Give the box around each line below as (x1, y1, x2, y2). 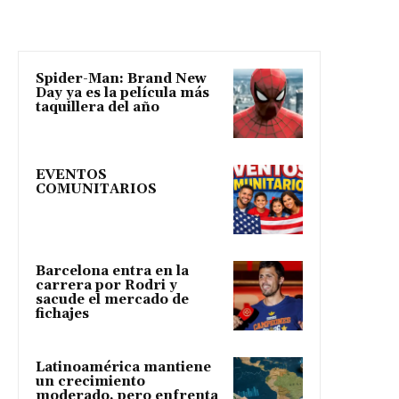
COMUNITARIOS (36, 180, 157, 198)
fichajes (36, 305, 89, 322)
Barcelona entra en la (36, 262, 189, 280)
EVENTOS (36, 166, 107, 183)
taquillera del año (36, 98, 159, 116)
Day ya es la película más (36, 84, 209, 102)
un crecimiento (36, 372, 145, 390)
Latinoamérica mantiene (36, 358, 211, 376)
